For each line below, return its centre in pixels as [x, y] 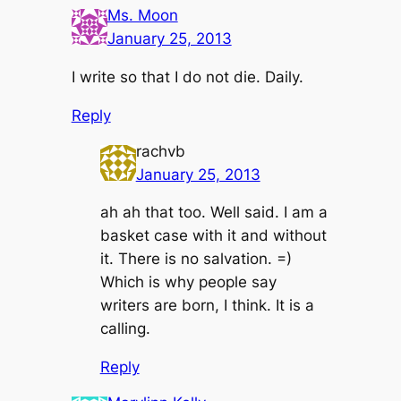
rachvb [160, 151]
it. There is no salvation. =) [196, 259]
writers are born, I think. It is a [207, 306]
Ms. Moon [142, 16]
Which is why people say [188, 282]
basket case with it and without [213, 236]
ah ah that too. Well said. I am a [213, 213]
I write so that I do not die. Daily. [187, 77]
